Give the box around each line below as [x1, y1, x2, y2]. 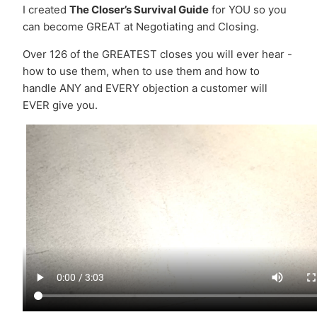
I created [22, 3, 69, 17]
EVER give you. [22, 98, 98, 113]
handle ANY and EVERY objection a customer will [22, 81, 267, 96]
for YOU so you [208, 3, 287, 17]
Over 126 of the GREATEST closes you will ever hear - [22, 47, 292, 62]
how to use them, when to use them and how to [22, 64, 260, 79]
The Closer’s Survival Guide [69, 3, 209, 17]
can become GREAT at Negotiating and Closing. [22, 20, 259, 34]
